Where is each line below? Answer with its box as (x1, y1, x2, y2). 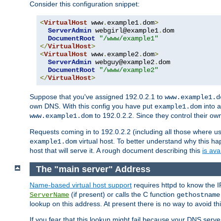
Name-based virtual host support (30, 181, 132, 189)
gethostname (177, 191, 220, 199)
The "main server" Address (36, 164, 150, 174)
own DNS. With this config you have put (30, 102, 154, 110)
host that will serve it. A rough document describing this (30, 147, 202, 155)
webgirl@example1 (91, 27, 158, 35)
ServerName (30, 191, 69, 199)
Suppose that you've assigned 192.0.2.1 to (30, 93, 165, 101)
